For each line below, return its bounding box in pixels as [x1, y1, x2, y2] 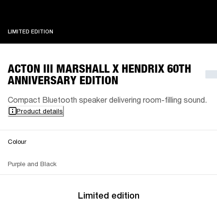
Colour [8, 137, 26, 145]
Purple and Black [8, 159, 57, 168]
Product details [16, 107, 63, 115]
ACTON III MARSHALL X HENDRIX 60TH [8, 61, 191, 76]
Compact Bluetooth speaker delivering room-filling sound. [8, 94, 207, 104]
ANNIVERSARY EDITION [8, 73, 118, 87]
